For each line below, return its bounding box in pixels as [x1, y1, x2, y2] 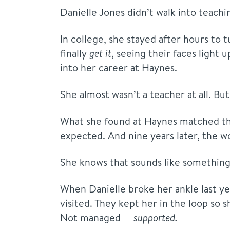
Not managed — [60, 210, 133, 224]
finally [60, 46, 89, 60]
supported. [133, 210, 178, 224]
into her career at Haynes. [60, 61, 177, 74]
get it [89, 46, 111, 60]
